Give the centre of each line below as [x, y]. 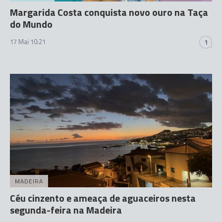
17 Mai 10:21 [28, 41]
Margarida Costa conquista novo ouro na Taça [109, 12]
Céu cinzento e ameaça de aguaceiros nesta [103, 198]
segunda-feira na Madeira [66, 210]
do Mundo [31, 24]
